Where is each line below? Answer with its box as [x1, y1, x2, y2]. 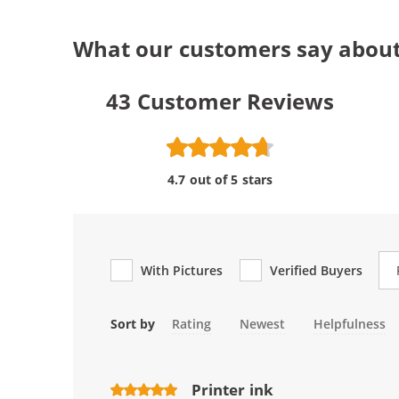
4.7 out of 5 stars [167, 170, 273, 188]
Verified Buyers [269, 261, 363, 279]
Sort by [110, 314, 156, 332]
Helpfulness [313, 314, 387, 332]
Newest [240, 314, 286, 332]
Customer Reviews [136, 85, 334, 116]
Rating [171, 314, 211, 332]
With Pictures [141, 261, 224, 279]
